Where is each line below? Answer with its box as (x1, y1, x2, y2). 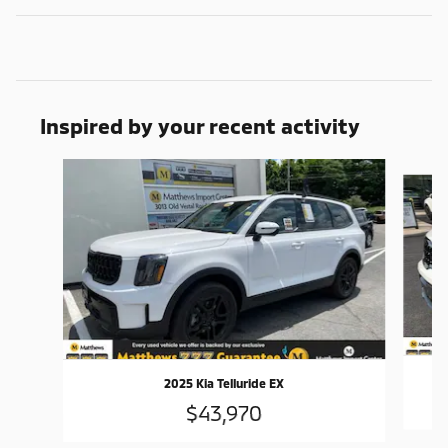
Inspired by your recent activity (40, 113, 360, 139)
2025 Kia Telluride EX (163, 376, 284, 391)
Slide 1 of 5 (15, 160, 82, 178)
